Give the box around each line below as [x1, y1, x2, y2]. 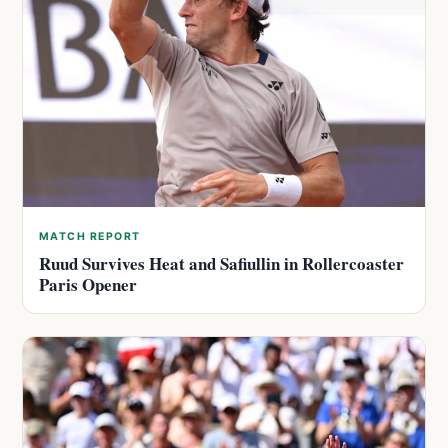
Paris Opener [39, 271, 137, 297]
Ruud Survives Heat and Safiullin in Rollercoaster [39, 250, 404, 276]
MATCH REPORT [39, 229, 141, 243]
